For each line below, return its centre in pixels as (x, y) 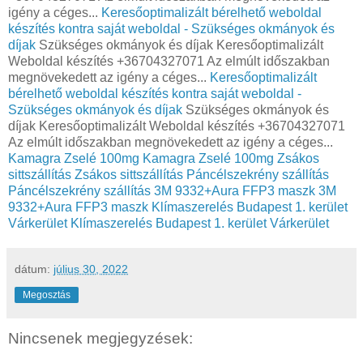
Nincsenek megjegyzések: (100, 338)
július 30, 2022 (91, 269)
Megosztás (47, 295)
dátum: (34, 269)
